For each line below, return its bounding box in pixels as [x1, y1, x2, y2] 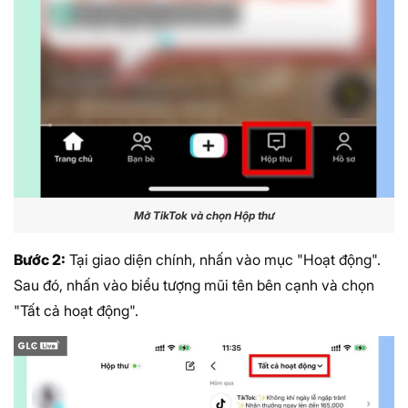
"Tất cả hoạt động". [14, 301, 138, 320]
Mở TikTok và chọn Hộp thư [133, 209, 275, 223]
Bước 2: [14, 250, 66, 269]
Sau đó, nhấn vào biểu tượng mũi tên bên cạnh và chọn [14, 275, 374, 294]
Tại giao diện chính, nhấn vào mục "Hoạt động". [66, 250, 381, 269]
